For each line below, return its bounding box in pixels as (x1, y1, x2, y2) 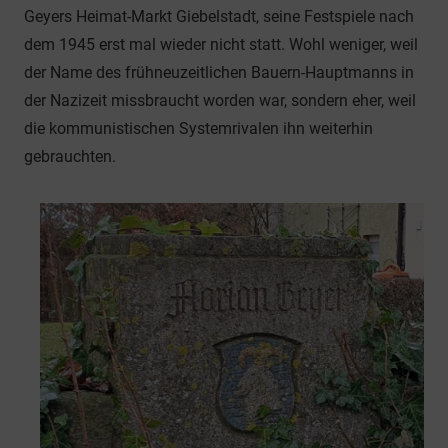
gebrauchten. (24, 146, 116, 166)
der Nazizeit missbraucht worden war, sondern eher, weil (24, 90, 416, 110)
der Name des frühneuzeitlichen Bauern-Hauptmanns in (24, 62, 414, 82)
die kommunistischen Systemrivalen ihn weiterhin (24, 118, 373, 138)
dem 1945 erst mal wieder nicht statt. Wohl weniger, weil (24, 34, 418, 54)
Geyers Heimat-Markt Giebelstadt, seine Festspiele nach (24, 6, 414, 26)
